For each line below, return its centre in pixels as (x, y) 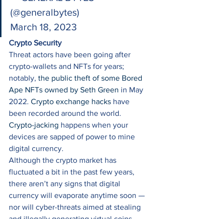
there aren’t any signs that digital (66, 184)
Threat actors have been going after (71, 55)
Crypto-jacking (34, 125)
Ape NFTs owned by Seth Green (64, 90)
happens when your (94, 125)
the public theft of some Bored (91, 78)
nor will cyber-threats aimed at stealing (76, 207)
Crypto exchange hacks (71, 102)
